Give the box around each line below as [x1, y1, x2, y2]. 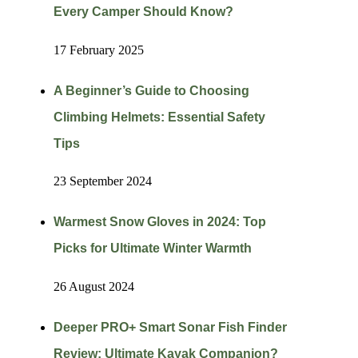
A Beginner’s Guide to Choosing [53, 83, 249, 97]
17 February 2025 [53, 42, 144, 57]
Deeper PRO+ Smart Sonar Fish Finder [53, 320, 287, 334]
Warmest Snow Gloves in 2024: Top [53, 215, 266, 229]
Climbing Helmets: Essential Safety [53, 109, 265, 124]
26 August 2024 [53, 279, 134, 293]
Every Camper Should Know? [53, 5, 233, 19]
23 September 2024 [53, 174, 152, 189]
